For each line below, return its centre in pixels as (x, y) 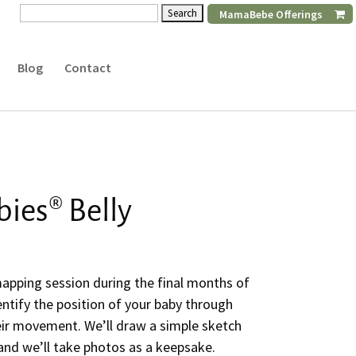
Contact (87, 68)
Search (41, 11)
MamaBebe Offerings (271, 14)
